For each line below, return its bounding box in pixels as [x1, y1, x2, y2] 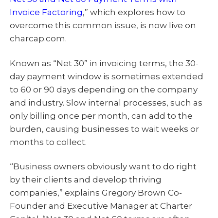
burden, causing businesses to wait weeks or [10, 124, 199, 134]
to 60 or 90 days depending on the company [10, 84, 198, 94]
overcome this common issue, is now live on [10, 20, 196, 30]
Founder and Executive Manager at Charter [10, 201, 192, 211]
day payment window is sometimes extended [10, 71, 203, 81]
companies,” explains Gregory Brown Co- [10, 188, 182, 198]
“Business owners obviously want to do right [10, 162, 197, 172]
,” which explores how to [83, 7, 185, 17]
